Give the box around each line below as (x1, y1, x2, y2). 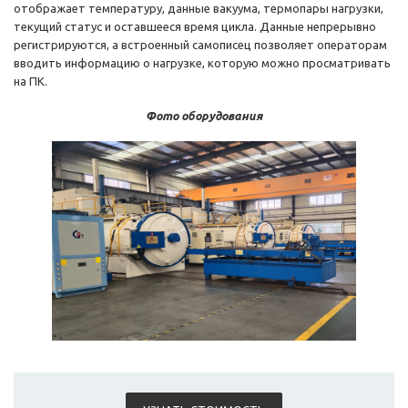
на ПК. (14, 75, 47, 88)
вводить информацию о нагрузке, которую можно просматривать (14, 56, 391, 70)
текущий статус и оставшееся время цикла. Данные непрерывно (14, 20, 376, 34)
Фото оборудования (146, 109, 262, 123)
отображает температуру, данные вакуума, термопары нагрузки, (14, 2, 383, 15)
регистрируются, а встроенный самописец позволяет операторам (14, 38, 387, 52)
